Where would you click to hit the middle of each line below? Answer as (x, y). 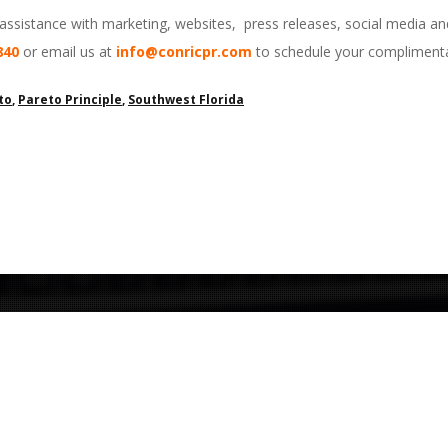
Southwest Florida (186, 99)
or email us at (67, 51)
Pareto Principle (70, 99)
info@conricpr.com (184, 51)
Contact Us (224, 412)
